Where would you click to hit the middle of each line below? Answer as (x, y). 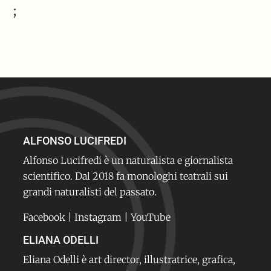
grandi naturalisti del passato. (90, 192)
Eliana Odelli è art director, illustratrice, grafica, (129, 260)
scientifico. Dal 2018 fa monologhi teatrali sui (126, 176)
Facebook (44, 217)
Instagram (100, 217)
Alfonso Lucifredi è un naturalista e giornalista (128, 161)
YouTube (151, 217)
